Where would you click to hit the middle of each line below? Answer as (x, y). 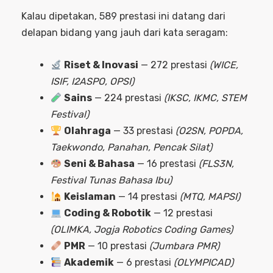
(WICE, (224, 65)
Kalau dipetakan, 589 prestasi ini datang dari (123, 16)
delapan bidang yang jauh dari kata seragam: (125, 32)
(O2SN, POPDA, (210, 130)
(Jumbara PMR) (185, 246)
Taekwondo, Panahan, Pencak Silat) (131, 147)
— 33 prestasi (144, 130)
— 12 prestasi (182, 213)
